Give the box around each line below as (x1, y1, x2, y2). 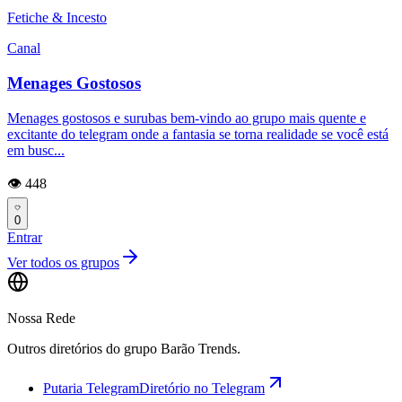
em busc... (7, 142, 65, 158)
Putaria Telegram (43, 380, 139, 396)
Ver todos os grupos (7, 254, 119, 270)
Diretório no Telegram (139, 380, 265, 396)
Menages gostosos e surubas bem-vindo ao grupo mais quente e (7, 109, 366, 126)
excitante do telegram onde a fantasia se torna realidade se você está (7, 126, 389, 142)
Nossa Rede (7, 310, 75, 326)
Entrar (7, 229, 42, 245)
